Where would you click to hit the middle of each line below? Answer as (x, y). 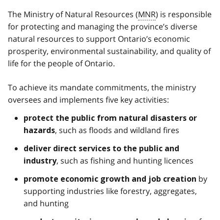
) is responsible (184, 14)
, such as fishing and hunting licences (125, 160)
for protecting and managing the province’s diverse (103, 26)
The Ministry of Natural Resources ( (73, 14)
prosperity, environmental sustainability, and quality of (109, 51)
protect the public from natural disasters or (110, 118)
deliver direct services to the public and (101, 148)
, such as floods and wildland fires (117, 130)
